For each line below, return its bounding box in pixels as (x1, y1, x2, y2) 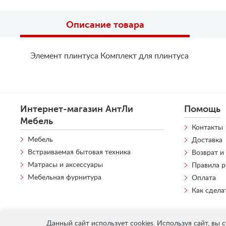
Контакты (192, 124, 223, 131)
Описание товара (66, 19, 144, 30)
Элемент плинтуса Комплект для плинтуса (30, 51, 189, 60)
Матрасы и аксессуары (28, 161, 103, 168)
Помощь (184, 103, 221, 114)
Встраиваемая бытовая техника (28, 148, 131, 156)
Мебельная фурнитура (28, 174, 101, 181)
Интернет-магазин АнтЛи (20, 103, 133, 114)
